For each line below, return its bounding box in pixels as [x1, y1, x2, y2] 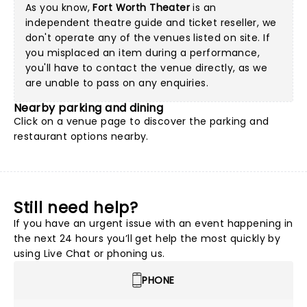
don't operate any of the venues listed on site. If [25, 31, 271, 45]
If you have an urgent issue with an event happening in [14, 217, 293, 230]
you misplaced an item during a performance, [25, 46, 260, 60]
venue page [66, 114, 127, 128]
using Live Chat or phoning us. [14, 247, 165, 260]
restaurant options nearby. [14, 130, 149, 143]
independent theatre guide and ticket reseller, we [25, 16, 277, 29]
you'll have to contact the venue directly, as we [25, 61, 268, 75]
